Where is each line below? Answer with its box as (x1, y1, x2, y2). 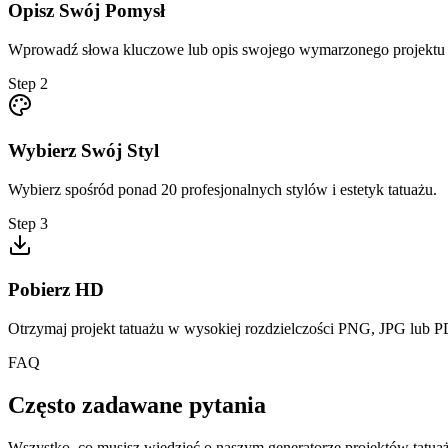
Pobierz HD (8, 279, 104, 301)
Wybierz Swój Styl (8, 139, 159, 161)
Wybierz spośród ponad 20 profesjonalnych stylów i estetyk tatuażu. (8, 180, 437, 198)
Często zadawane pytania (8, 391, 266, 418)
